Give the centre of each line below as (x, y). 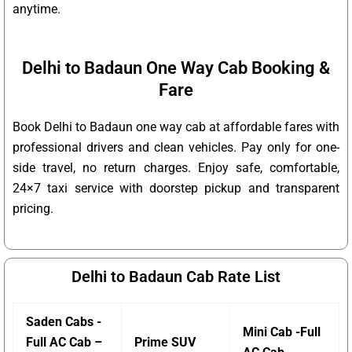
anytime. (37, 9)
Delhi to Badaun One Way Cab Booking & (176, 68)
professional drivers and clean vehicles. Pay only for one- (176, 148)
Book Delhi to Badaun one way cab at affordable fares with (176, 127)
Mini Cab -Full (282, 332)
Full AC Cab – (64, 343)
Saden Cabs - (64, 322)
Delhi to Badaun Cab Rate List (176, 277)
